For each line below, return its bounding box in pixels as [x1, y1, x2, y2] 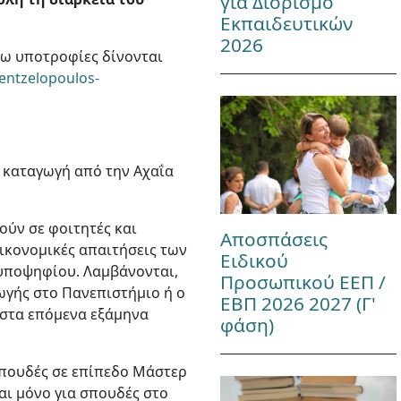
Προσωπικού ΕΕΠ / [219, 269, 386, 294]
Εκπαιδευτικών [219, 11, 353, 37]
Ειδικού [219, 247, 288, 273]
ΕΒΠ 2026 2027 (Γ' [219, 290, 376, 316]
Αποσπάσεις [219, 226, 328, 252]
